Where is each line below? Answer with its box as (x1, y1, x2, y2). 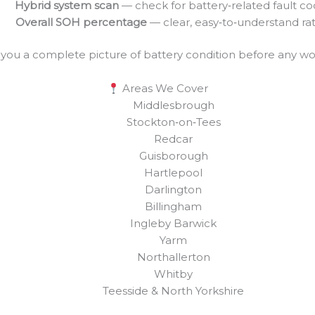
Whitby (154, 267, 193, 281)
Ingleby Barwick (130, 217, 217, 231)
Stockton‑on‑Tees (126, 115, 221, 129)
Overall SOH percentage (15, 15, 147, 29)
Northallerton (136, 250, 210, 264)
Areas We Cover (119, 82, 208, 96)
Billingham (145, 200, 202, 214)
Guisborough (139, 149, 208, 163)
